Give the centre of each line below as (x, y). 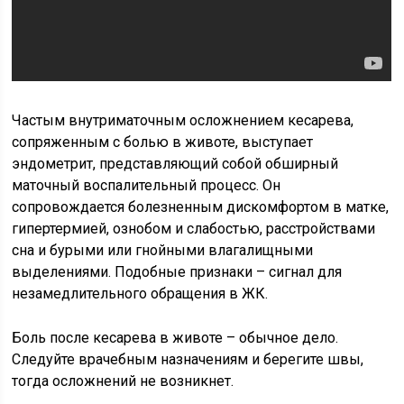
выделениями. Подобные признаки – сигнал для (177, 272)
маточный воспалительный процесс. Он (147, 185)
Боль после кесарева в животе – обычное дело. (175, 338)
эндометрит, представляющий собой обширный (175, 164)
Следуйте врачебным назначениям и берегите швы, (188, 359)
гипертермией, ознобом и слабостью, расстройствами (194, 229)
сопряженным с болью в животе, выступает (163, 142)
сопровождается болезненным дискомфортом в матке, (201, 207)
